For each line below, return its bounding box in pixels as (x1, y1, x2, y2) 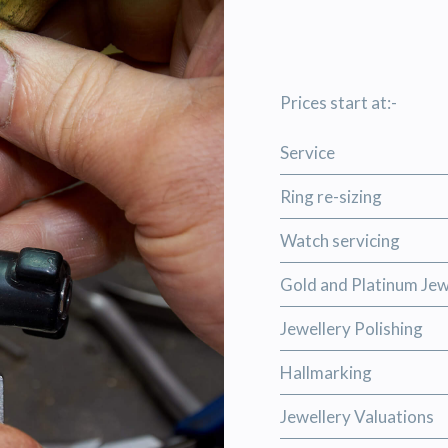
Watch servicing (280, 229, 400, 251)
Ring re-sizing (280, 185, 382, 207)
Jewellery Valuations (280, 405, 434, 427)
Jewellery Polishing (280, 317, 423, 339)
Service (280, 141, 335, 163)
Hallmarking (280, 361, 372, 383)
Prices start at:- (280, 91, 397, 113)
